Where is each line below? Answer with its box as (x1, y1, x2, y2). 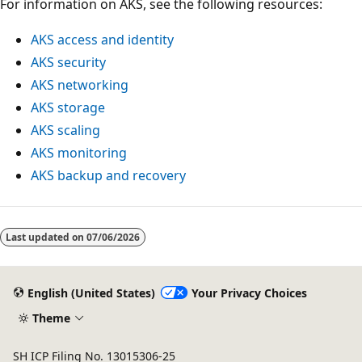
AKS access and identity (31, 31, 174, 49)
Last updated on (6, 230, 86, 245)
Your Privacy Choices (191, 284, 307, 301)
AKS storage (31, 99, 105, 117)
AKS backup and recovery (31, 166, 186, 185)
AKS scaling (31, 121, 100, 140)
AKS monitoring (31, 144, 127, 162)
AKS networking (31, 76, 128, 95)
